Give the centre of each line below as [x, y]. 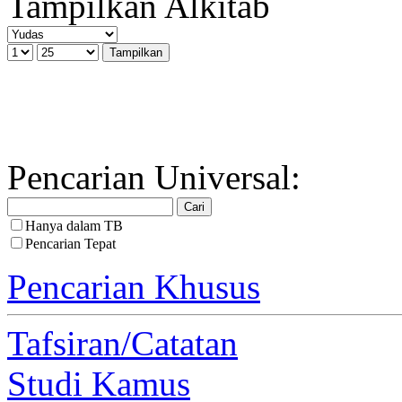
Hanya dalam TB [74, 225]
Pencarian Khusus [134, 286]
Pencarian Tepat [70, 243]
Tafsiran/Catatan [122, 343]
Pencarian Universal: [154, 177]
